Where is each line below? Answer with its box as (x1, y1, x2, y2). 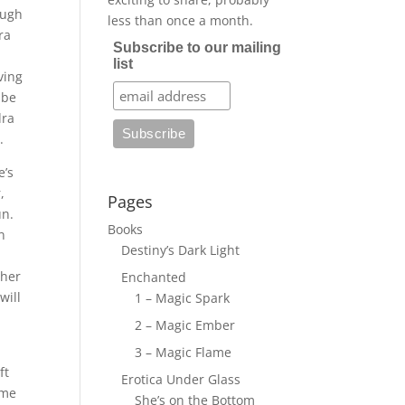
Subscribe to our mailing (112, 40, 281, 55)
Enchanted (121, 268, 187, 286)
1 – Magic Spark (135, 289, 231, 306)
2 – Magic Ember (135, 316, 236, 334)
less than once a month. (108, 12, 254, 29)
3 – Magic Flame (135, 344, 232, 361)
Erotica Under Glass (121, 371, 241, 388)
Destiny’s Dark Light (121, 241, 240, 259)
